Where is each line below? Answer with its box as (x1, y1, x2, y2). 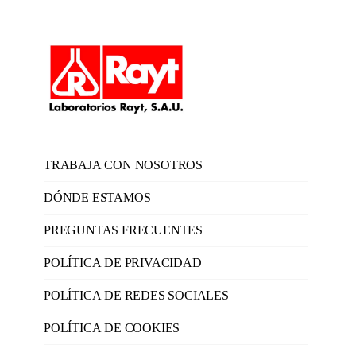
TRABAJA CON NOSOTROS (44, 158, 203, 172)
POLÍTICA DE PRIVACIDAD (44, 256, 202, 270)
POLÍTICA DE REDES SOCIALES (44, 288, 229, 303)
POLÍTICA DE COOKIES (44, 321, 180, 335)
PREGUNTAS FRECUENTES (44, 223, 203, 238)
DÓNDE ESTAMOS (44, 191, 151, 205)
